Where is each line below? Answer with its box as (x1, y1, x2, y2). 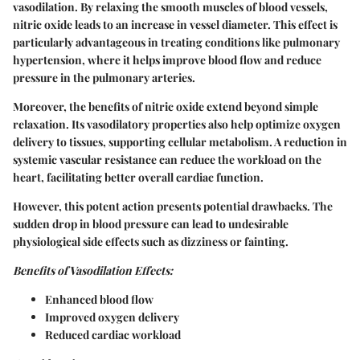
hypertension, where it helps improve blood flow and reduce (13, 51, 321, 67)
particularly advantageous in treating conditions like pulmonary (13, 34, 340, 50)
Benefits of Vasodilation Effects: (13, 262, 173, 278)
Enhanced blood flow (45, 291, 153, 307)
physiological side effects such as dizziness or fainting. (13, 233, 288, 249)
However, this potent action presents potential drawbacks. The (13, 198, 333, 214)
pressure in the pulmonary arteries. (13, 69, 195, 85)
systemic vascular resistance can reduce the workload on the (13, 151, 321, 167)
